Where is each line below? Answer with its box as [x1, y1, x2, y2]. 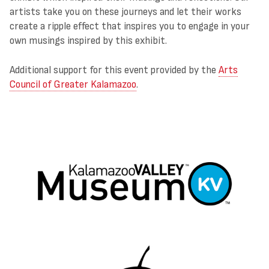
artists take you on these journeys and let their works [10, 5, 241, 19]
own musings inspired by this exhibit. [10, 34, 167, 47]
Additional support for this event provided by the [10, 63, 219, 76]
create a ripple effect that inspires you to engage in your [10, 20, 250, 33]
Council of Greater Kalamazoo [10, 77, 136, 91]
